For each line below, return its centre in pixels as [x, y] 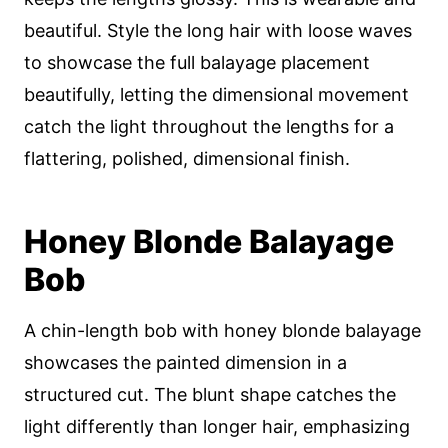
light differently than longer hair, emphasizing [217, 426]
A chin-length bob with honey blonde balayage [222, 330]
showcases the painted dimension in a [185, 362]
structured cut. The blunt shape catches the [210, 394]
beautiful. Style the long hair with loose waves [218, 30]
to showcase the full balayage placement [197, 62]
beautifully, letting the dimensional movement [216, 94]
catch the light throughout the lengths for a [209, 126]
